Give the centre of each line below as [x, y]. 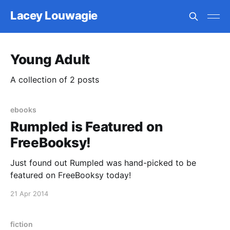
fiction [22, 224]
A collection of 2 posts [55, 80]
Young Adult [50, 59]
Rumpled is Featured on [87, 127]
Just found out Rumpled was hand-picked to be [103, 163]
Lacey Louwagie [54, 15]
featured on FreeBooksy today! [71, 175]
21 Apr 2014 [29, 194]
